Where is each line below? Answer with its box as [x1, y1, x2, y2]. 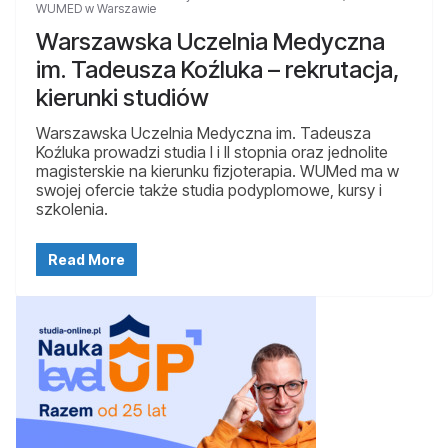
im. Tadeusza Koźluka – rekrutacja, [36, 54, 400, 84]
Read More [48, 250, 125, 268]
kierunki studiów [36, 82, 209, 112]
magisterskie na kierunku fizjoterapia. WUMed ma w [36, 160, 399, 181]
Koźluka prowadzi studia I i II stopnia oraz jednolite [36, 141, 388, 162]
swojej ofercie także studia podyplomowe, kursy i [36, 179, 382, 200]
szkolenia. [36, 198, 108, 219]
